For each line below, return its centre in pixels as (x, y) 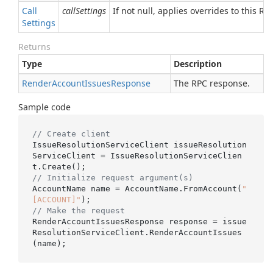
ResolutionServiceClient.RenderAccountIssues (137, 232)
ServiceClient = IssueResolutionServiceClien (137, 155)
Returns (34, 47)
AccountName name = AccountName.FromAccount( (137, 188)
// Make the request (78, 210)
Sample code (44, 107)
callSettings (84, 11)
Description (198, 64)
